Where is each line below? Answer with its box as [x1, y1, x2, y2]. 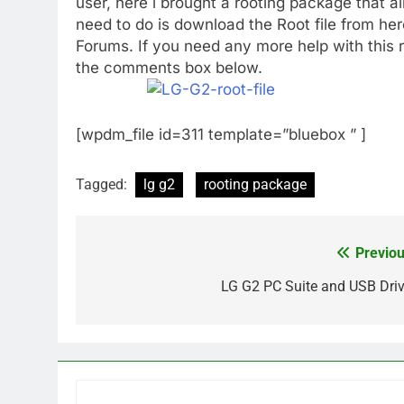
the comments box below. [76, 59, 262, 78]
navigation [93, 278, 194, 304]
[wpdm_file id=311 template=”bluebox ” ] [76, 124, 366, 143]
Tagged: [76, 176, 131, 194]
